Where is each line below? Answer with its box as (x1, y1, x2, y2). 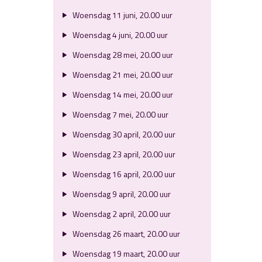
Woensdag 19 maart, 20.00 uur (70, 247, 180, 260)
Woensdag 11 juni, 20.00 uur (70, 9, 173, 21)
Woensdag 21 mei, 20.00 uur (70, 68, 173, 81)
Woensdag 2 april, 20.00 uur (70, 208, 171, 220)
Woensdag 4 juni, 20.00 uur (70, 29, 168, 41)
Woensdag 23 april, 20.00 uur (70, 148, 175, 160)
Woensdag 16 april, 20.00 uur (70, 168, 175, 180)
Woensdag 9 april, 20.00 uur (70, 188, 171, 200)
